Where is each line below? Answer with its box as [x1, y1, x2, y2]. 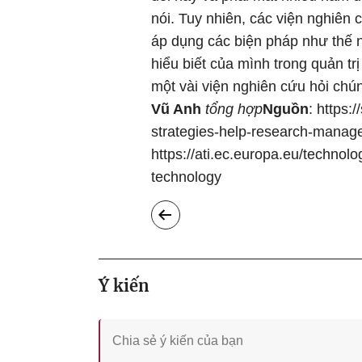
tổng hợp [205, 101, 263, 117]
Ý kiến [99, 276, 149, 296]
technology [151, 169, 221, 185]
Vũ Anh [151, 101, 205, 117]
